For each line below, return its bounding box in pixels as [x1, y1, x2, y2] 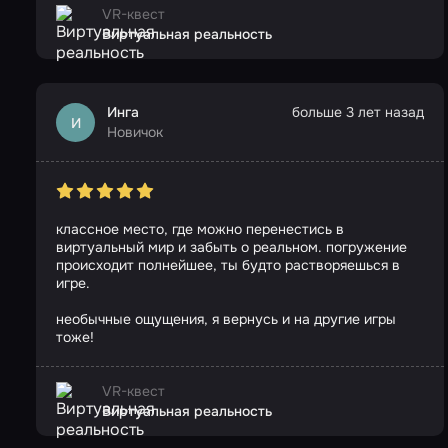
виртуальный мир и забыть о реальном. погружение [56, 238, 407, 256]
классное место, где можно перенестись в [56, 220, 344, 238]
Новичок [107, 123, 163, 141]
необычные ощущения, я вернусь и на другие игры [56, 310, 396, 328]
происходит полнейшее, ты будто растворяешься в [56, 256, 400, 274]
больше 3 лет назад [292, 103, 424, 121]
